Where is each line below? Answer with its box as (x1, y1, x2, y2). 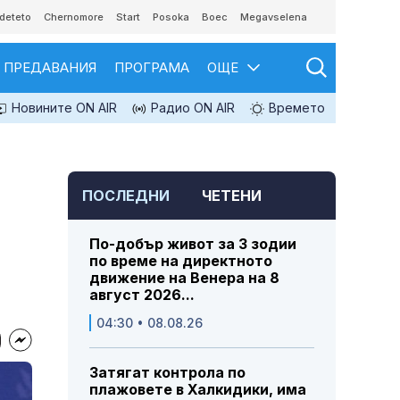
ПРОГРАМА (114, 59, 189, 76)
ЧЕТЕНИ (202, 187, 262, 205)
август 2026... (89, 286, 195, 304)
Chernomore (44, 11, 104, 23)
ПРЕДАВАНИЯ (4, 59, 96, 76)
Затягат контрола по (89, 363, 246, 382)
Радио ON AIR (147, 100, 235, 115)
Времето (265, 100, 325, 115)
